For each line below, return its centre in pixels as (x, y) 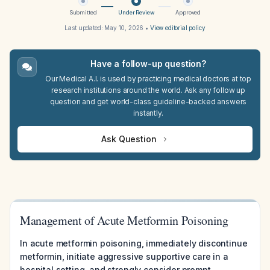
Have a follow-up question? (148, 64)
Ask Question (129, 139)
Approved (188, 12)
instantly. (148, 113)
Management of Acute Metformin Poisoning (124, 220)
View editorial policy (177, 28)
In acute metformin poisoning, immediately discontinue (134, 243)
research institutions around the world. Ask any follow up (148, 90)
